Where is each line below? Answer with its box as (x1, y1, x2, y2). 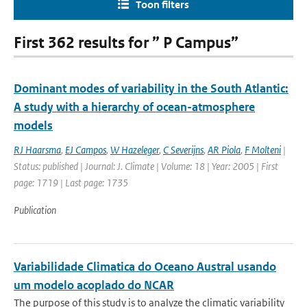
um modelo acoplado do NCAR (14, 278, 174, 293)
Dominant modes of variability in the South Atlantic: (14, 81, 288, 96)
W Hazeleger (110, 143, 159, 156)
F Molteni (245, 143, 281, 156)
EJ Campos (65, 143, 106, 156)
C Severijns (163, 143, 204, 156)
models (14, 118, 53, 133)
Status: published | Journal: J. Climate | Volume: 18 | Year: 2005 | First (14, 160, 278, 173)
